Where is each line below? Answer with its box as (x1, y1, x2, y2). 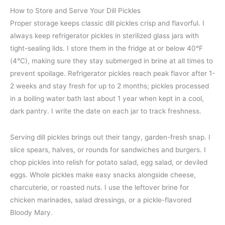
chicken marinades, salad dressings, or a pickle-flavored (10, 196, 191, 204)
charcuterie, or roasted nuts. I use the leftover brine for (10, 183, 189, 191)
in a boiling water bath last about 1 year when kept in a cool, (10, 94, 204, 102)
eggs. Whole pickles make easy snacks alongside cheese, (10, 171, 196, 179)
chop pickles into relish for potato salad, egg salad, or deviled (10, 158, 207, 166)
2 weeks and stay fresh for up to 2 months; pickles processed (10, 81, 209, 90)
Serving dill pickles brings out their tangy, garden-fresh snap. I (10, 133, 210, 141)
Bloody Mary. (10, 208, 53, 216)
